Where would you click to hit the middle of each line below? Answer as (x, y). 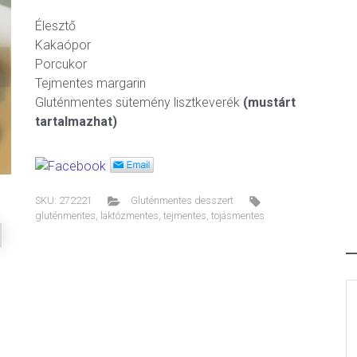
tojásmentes (238, 216)
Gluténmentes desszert (182, 200)
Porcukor (61, 64)
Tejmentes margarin (90, 83)
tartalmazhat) (76, 122)
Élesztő (55, 26)
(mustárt (268, 102)
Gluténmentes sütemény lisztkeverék (137, 102)
